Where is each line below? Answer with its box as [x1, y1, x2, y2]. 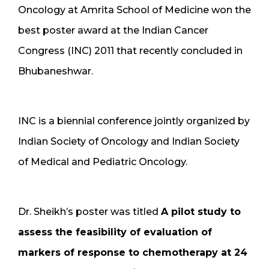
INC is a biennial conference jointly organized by [18, 115, 250, 127]
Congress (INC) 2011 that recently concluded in [18, 44, 243, 56]
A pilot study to [161, 205, 241, 217]
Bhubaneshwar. [18, 65, 93, 77]
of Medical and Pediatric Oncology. [18, 156, 187, 168]
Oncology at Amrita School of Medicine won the [18, 4, 251, 16]
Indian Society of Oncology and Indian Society [18, 135, 240, 147]
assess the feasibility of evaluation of [18, 226, 212, 238]
